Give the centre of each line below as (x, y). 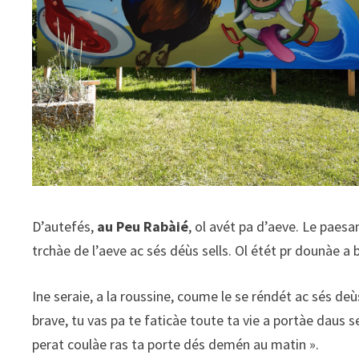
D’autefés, (65, 227)
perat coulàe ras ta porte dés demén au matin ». (176, 345)
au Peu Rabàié (143, 227)
